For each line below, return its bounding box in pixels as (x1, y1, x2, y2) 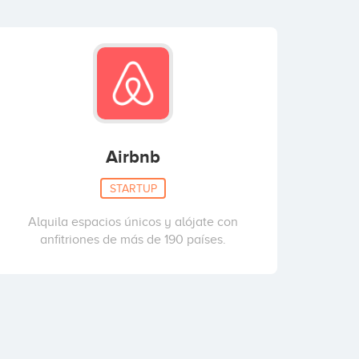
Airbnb (106, 147, 160, 167)
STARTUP (109, 182, 157, 194)
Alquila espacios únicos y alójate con (28, 215, 238, 229)
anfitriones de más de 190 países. (40, 232, 226, 247)
